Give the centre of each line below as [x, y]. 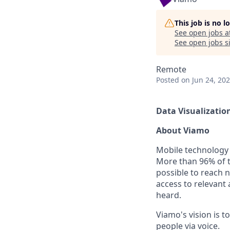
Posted [168, 80]
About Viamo [183, 130]
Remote [171, 69]
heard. [169, 195]
